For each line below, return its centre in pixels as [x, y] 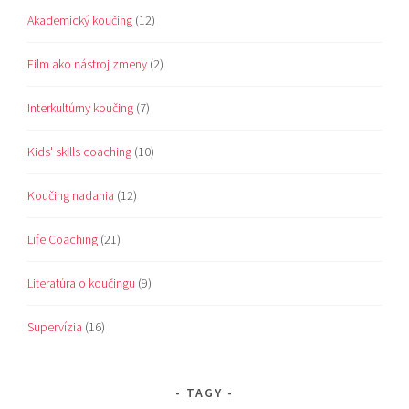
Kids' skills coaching [80, 151]
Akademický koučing [80, 20]
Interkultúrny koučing [81, 107]
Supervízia [55, 326]
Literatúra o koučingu [82, 283]
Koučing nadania [71, 195]
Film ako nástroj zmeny [88, 63]
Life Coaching [63, 239]
